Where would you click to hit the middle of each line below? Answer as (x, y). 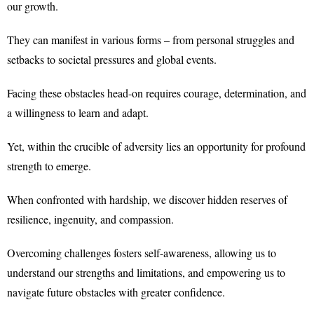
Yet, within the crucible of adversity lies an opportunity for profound (156, 146)
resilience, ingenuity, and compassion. (90, 219)
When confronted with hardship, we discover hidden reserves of (147, 199)
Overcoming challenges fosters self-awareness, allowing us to (142, 253)
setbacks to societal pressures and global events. (112, 59)
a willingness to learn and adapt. (78, 112)
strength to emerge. (49, 166)
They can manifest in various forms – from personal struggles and (151, 40)
